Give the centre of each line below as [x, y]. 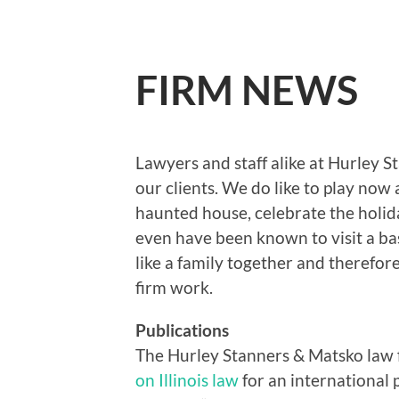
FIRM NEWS [247, 90]
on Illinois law [187, 379]
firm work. [174, 287]
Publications [182, 330]
